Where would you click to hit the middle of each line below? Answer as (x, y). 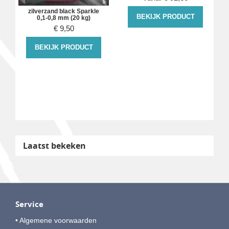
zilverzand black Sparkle (64, 12)
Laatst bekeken (54, 145)
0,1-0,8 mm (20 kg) (64, 18)
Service (30, 204)
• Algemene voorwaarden (56, 220)
